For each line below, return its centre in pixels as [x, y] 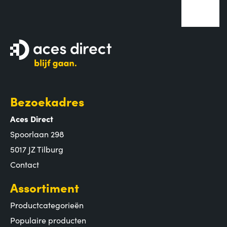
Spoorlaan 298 [37, 134]
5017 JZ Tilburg [37, 149]
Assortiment [45, 187]
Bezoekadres [47, 101]
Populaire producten [48, 220]
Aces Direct [32, 118]
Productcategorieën [47, 204]
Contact [25, 164]
